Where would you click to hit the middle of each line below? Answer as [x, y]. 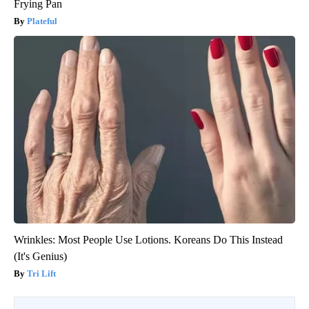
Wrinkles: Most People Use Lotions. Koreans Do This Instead [148, 240]
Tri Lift [41, 274]
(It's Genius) [40, 257]
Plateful [42, 21]
